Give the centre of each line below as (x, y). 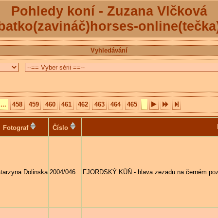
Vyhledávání (109, 50)
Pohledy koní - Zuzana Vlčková (109, 11)
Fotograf (15, 127)
